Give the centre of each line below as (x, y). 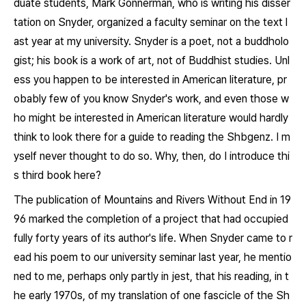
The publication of (59, 200)
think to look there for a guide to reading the (120, 137)
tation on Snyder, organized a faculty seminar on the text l (151, 22)
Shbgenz (249, 137)
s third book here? (57, 175)
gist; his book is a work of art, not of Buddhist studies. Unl (152, 60)
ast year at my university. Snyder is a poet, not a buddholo (151, 41)
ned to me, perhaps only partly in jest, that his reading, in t (151, 276)
